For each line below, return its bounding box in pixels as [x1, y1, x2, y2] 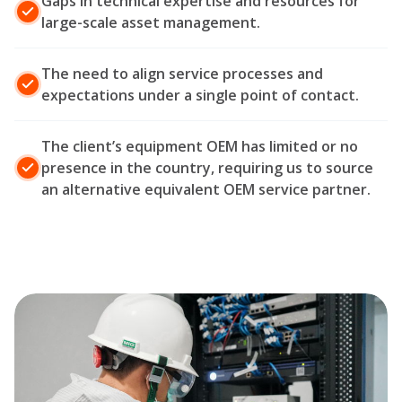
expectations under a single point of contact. [41, 85, 359, 106]
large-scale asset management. [41, 13, 260, 33]
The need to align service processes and [41, 64, 323, 84]
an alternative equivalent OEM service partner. [41, 179, 371, 200]
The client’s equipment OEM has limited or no [41, 136, 358, 157]
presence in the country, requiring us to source [41, 158, 373, 179]
